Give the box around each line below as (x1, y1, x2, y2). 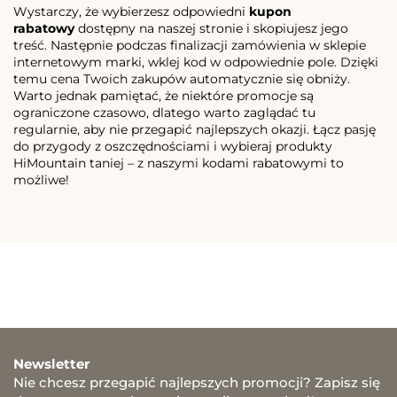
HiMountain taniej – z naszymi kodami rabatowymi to (13, 154, 344, 171)
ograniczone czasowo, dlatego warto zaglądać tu (13, 104, 315, 121)
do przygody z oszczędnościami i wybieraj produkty (13, 137, 332, 154)
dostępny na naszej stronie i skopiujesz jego (78, 19, 348, 36)
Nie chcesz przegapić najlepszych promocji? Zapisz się (13, 373, 380, 391)
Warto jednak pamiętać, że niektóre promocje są (13, 87, 314, 104)
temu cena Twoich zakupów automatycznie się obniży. (13, 70, 350, 87)
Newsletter (13, 354, 90, 372)
